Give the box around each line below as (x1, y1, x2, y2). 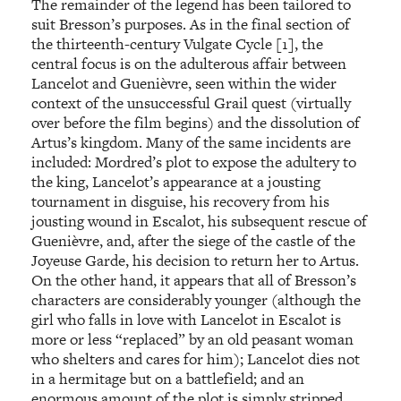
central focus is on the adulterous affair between (31, 52, 347, 74)
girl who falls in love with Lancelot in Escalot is (31, 308, 342, 330)
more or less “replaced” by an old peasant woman (31, 328, 354, 350)
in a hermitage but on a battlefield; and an (31, 367, 305, 389)
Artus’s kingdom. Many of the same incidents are (31, 131, 352, 153)
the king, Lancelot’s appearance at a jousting (31, 170, 321, 192)
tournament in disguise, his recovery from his (31, 190, 330, 212)
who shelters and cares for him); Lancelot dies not (31, 347, 361, 370)
